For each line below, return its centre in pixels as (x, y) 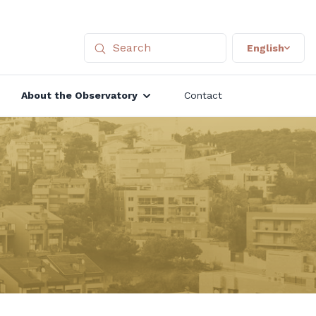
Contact (203, 96)
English (266, 48)
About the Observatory (79, 96)
